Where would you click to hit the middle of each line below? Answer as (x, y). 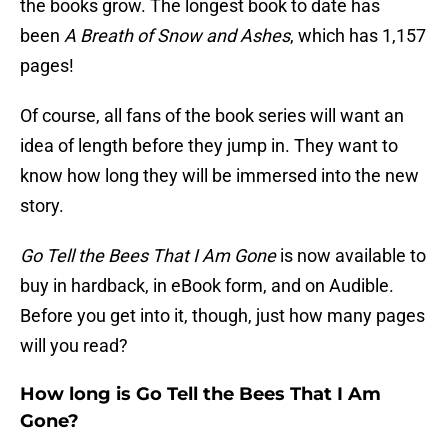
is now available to (351, 256)
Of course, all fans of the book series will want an (212, 116)
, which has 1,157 (358, 36)
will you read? (74, 346)
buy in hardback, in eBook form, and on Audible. (207, 286)
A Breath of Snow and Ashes (177, 36)
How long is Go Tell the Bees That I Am (200, 394)
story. (42, 206)
